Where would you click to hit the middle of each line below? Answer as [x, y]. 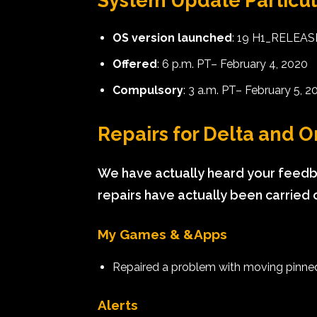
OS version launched [172, 38]
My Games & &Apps [162, 234]
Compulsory [148, 90]
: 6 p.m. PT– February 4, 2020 [232, 64]
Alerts [118, 305]
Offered [135, 64]
